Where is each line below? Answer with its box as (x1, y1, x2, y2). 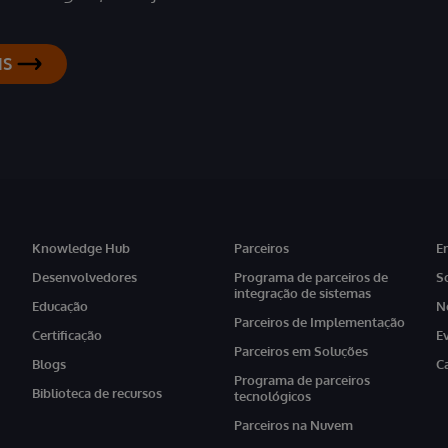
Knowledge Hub (31, 239, 130, 256)
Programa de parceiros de (233, 268, 388, 285)
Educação (31, 297, 88, 314)
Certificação (31, 326, 102, 343)
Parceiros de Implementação (233, 313, 405, 330)
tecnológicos (233, 387, 311, 404)
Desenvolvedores (31, 268, 137, 285)
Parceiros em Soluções (233, 342, 368, 359)
